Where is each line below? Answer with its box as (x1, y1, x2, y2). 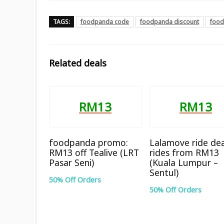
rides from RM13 (149, 146, 219, 158)
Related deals (49, 56, 106, 69)
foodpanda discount (140, 17, 199, 26)
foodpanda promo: (49, 136, 128, 148)
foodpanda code (80, 17, 129, 26)
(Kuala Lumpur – (149, 156, 218, 168)
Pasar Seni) (49, 156, 94, 168)
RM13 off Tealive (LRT (49, 146, 139, 158)
